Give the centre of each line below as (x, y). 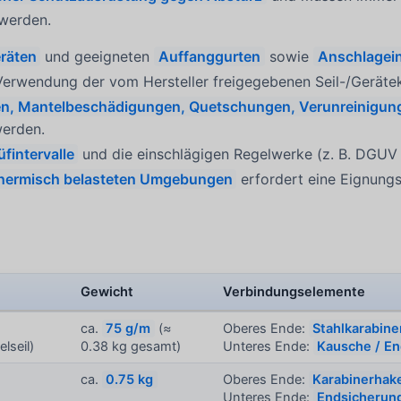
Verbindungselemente (294, 292)
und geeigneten (98, 56)
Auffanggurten (210, 56)
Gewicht (107, 292)
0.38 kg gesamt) (131, 347)
